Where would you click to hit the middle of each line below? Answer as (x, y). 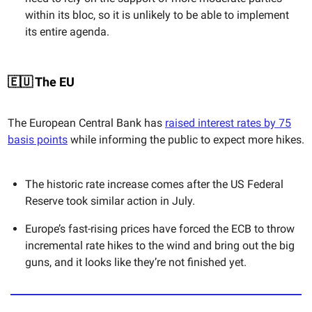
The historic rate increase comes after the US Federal (154, 185)
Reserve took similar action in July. (110, 201)
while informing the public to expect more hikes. (186, 140)
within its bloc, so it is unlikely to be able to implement (157, 15)
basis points (38, 140)
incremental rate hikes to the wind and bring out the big (160, 246)
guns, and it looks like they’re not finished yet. (136, 263)
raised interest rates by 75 (228, 123)
